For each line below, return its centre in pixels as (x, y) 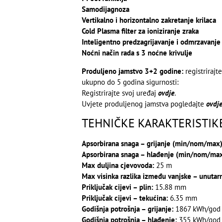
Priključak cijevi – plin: (117, 187)
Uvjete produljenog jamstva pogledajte (144, 104)
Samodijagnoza (105, 9)
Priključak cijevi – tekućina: (125, 198)
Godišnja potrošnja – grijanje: (127, 209)
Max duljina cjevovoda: (118, 166)
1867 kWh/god (197, 209)
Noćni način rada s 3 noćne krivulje (137, 53)
